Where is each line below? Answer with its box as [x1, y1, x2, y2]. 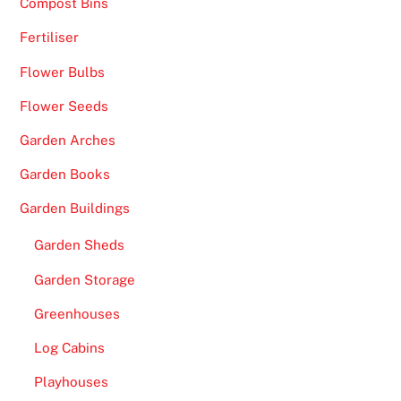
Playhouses [33, 374, 108, 390]
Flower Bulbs [20, 64, 106, 80]
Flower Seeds [20, 98, 109, 114]
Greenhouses [33, 305, 120, 321]
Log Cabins [33, 339, 105, 355]
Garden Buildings [20, 200, 131, 217]
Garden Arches [20, 132, 116, 148]
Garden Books [20, 166, 111, 183]
